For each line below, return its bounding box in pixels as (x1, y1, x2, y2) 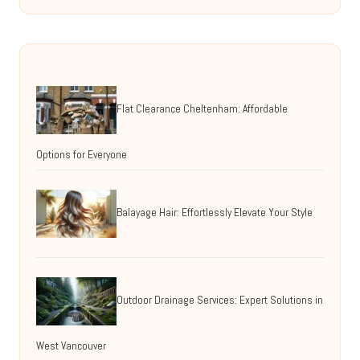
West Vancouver (36, 339, 106, 354)
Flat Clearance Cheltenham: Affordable (117, 102, 288, 117)
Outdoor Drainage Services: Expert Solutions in (117, 293, 323, 308)
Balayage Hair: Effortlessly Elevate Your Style (117, 206, 313, 220)
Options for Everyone (36, 148, 127, 162)
